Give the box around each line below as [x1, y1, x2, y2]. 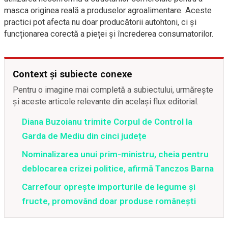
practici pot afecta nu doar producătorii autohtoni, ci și [4, 17, 196, 27]
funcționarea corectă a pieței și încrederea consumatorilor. [4, 29, 214, 39]
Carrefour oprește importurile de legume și [22, 182, 195, 192]
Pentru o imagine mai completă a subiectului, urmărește [13, 85, 213, 95]
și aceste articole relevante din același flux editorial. [13, 97, 199, 106]
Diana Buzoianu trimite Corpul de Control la [22, 117, 192, 127]
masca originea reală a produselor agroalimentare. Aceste [4, 6, 212, 15]
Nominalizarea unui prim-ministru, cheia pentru [22, 149, 209, 159]
